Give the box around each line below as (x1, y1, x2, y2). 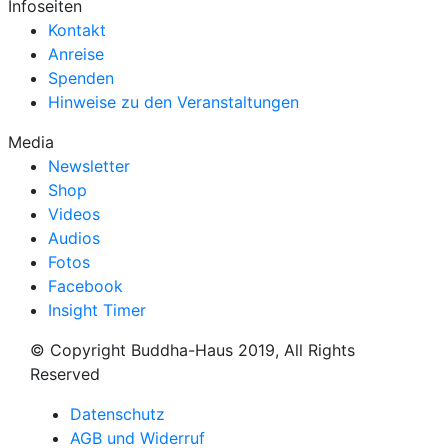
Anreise (48, 44, 104, 64)
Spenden (48, 68, 114, 88)
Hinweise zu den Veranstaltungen (48, 92, 299, 112)
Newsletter (48, 156, 130, 176)
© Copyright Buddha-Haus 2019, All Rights (30, 340, 355, 360)
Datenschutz (70, 404, 165, 424)
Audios (48, 228, 100, 248)
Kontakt (48, 20, 106, 40)
